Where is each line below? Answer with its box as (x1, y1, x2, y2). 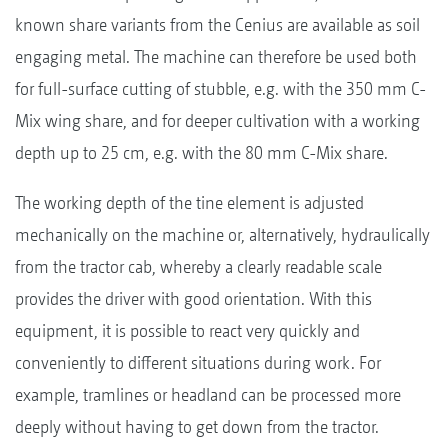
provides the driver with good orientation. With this (15, 287, 372, 309)
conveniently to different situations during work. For (15, 351, 381, 373)
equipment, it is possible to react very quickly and (15, 319, 360, 341)
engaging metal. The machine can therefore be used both (15, 45, 417, 67)
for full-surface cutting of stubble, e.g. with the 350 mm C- (15, 77, 426, 99)
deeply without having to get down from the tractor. (15, 415, 379, 437)
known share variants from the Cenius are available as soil (15, 13, 420, 35)
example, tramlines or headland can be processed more (15, 383, 401, 405)
